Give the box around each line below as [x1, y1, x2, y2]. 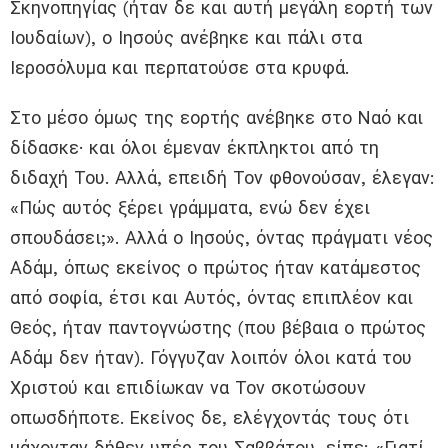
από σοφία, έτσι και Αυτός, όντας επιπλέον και [10, 286, 413, 308]
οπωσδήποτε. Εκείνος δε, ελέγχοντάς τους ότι [10, 406, 409, 428]
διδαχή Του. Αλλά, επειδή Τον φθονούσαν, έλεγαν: [10, 166, 435, 188]
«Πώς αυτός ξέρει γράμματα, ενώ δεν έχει [10, 196, 370, 218]
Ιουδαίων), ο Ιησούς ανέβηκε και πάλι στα [10, 26, 362, 48]
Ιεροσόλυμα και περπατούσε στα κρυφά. [10, 56, 361, 78]
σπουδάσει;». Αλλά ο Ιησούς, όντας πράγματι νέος [10, 226, 433, 248]
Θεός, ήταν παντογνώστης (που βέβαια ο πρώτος [10, 316, 426, 338]
